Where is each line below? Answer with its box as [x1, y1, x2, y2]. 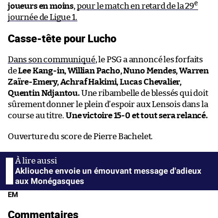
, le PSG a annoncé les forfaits [95, 55, 203, 64]
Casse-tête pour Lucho [8, 30, 116, 46]
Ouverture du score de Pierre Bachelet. [8, 132, 153, 141]
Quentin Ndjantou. [8, 89, 80, 97]
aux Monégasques [15, 176, 84, 186]
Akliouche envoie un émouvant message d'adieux [15, 165, 201, 176]
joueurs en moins [8, 1, 74, 10]
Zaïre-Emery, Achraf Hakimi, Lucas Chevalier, [8, 77, 182, 86]
